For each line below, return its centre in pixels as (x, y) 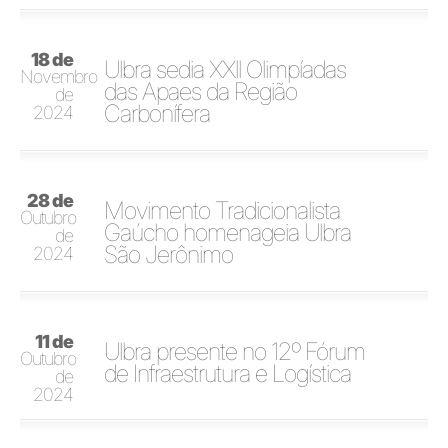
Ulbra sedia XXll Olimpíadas (225, 69)
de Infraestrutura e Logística (228, 373)
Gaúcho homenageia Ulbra (228, 232)
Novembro (58, 76)
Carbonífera (157, 113)
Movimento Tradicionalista (222, 210)
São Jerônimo (169, 254)
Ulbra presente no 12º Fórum (235, 351)
